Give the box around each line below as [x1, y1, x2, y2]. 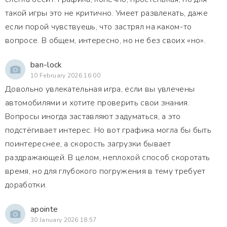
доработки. [5, 179, 47, 191]
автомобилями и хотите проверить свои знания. [5, 97, 190, 108]
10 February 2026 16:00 [30, 71, 101, 80]
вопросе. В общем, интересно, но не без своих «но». [5, 35, 206, 46]
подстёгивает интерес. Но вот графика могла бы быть [5, 125, 212, 136]
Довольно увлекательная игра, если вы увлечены [5, 84, 195, 95]
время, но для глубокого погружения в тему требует [5, 166, 206, 177]
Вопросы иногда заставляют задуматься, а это [5, 111, 181, 122]
